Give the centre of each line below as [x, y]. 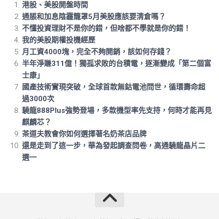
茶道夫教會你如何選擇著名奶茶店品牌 [84, 134]
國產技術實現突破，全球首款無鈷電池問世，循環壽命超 [114, 87]
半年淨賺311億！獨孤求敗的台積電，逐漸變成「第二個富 [117, 63]
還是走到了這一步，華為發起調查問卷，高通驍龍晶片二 [114, 145]
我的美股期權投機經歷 [59, 40]
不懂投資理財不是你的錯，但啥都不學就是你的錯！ [106, 28]
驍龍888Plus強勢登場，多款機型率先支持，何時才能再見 [117, 110]
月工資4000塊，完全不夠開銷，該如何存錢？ [97, 52]
